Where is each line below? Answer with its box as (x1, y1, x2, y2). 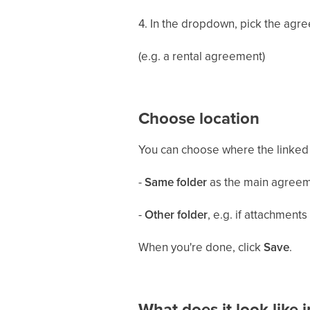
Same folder (144, 174, 207, 190)
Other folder (144, 206, 208, 223)
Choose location (138, 106, 259, 131)
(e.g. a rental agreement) (138, 48, 265, 64)
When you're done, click (138, 239, 264, 255)
